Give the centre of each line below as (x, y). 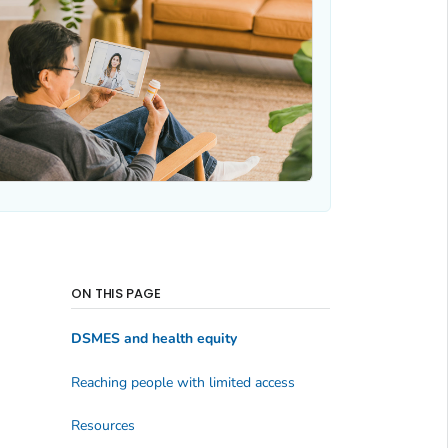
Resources (102, 426)
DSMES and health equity (153, 339)
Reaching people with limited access (182, 382)
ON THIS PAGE (116, 293)
